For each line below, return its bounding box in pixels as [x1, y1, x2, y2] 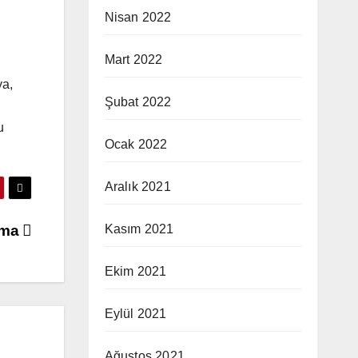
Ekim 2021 [104, 265, 167, 278]
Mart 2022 [104, 53, 163, 66]
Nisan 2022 [104, 10, 172, 24]
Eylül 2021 [104, 307, 167, 320]
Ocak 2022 [104, 137, 168, 151]
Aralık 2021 [104, 180, 171, 193]
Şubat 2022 [104, 95, 172, 109]
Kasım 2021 [104, 222, 174, 236]
